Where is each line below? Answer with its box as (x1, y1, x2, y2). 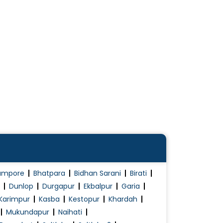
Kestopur (69, 194, 100, 205)
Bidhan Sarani (74, 168, 121, 179)
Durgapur (42, 181, 75, 192)
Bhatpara (33, 168, 65, 179)
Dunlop (9, 181, 33, 192)
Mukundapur (6, 207, 49, 218)
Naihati (58, 207, 82, 218)
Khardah (109, 194, 137, 205)
